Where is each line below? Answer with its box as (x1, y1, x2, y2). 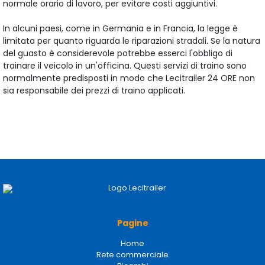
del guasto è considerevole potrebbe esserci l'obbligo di (3, 47, 232, 59)
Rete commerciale (96, 249, 169, 260)
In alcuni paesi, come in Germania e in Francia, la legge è (3, 22, 238, 34)
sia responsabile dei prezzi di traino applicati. (3, 84, 185, 96)
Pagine (117, 216, 148, 229)
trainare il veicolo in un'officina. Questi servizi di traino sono (3, 59, 247, 72)
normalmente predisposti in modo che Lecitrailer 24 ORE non (3, 72, 255, 84)
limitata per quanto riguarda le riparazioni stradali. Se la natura (3, 34, 260, 47)
